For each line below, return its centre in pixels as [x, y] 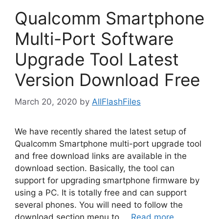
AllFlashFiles [116, 101]
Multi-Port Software [94, 39]
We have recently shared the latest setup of [100, 131]
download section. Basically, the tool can [95, 168]
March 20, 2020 [46, 101]
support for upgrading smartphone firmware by [107, 180]
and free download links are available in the [101, 156]
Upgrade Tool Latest [97, 59]
